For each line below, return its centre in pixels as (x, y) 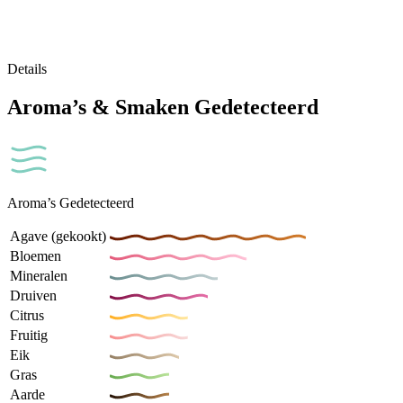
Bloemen (36, 255)
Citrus (27, 315)
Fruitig (29, 335)
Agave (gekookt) (58, 236)
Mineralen (39, 275)
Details (27, 68)
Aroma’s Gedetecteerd (71, 202)
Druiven (33, 295)
